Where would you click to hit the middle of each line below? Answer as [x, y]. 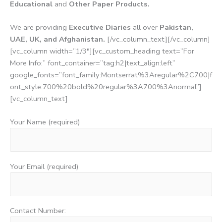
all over [145, 27]
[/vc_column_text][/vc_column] [159, 39]
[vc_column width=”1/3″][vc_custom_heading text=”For [102, 51]
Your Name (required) [45, 122]
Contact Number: [38, 211]
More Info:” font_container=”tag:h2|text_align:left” [93, 63]
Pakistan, [175, 27]
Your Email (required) [44, 166]
